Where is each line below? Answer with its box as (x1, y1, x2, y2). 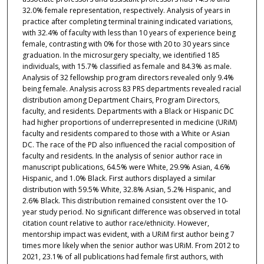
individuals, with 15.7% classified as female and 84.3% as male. (22, 61, 232, 72)
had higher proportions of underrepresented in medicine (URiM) (22, 117, 237, 128)
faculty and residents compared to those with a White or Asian (22, 128, 230, 139)
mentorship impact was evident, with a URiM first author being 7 (22, 229, 235, 240)
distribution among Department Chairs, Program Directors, (22, 95, 220, 105)
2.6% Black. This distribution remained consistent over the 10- (22, 196, 228, 206)
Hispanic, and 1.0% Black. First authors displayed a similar (22, 173, 216, 184)
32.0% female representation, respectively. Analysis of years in (22, 5, 230, 16)
